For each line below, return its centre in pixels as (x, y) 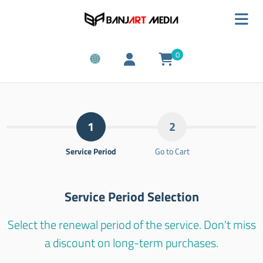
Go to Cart (172, 151)
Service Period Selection (131, 196)
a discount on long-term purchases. (131, 242)
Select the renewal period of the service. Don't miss (131, 224)
